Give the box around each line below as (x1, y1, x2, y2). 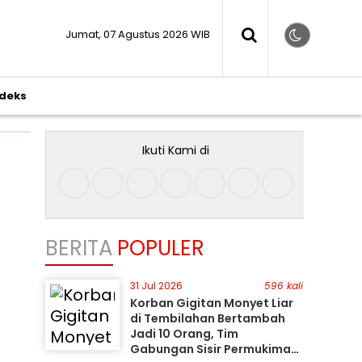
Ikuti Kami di (141, 142, 209, 158)
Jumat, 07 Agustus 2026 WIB (65, 27, 210, 42)
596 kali (264, 279, 304, 293)
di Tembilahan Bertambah (129, 310, 285, 326)
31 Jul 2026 (129, 279, 183, 293)
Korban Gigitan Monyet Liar (129, 295, 293, 311)
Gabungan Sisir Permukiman (129, 341, 298, 357)
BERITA (45, 234, 113, 263)
